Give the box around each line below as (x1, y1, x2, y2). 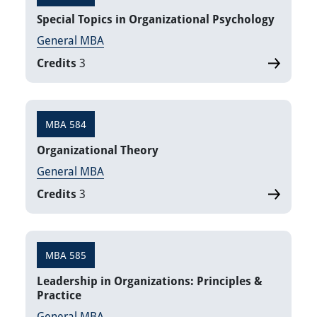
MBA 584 (45, 117, 86, 132)
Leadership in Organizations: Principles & (37, 273, 263, 289)
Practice (37, 287, 81, 304)
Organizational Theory (37, 142, 158, 158)
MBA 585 (45, 248, 86, 263)
